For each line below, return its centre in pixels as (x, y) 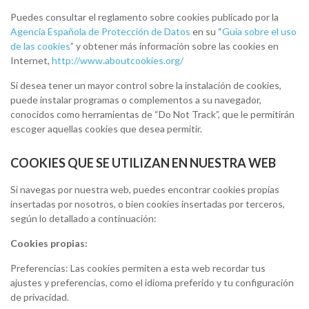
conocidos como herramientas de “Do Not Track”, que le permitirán (152, 114)
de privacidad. (40, 297)
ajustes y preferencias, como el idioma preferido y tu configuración (152, 282)
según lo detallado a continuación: (83, 218)
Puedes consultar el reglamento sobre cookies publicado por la (144, 17)
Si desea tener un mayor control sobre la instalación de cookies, (146, 85)
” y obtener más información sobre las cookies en (175, 46)
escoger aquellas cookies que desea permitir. (106, 129)
